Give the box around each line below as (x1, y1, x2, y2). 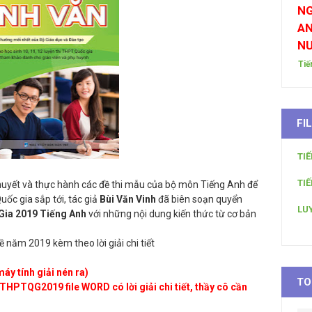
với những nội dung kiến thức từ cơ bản (86, 208, 256, 220)
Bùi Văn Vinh (100, 194, 158, 205)
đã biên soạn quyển (158, 194, 242, 205)
